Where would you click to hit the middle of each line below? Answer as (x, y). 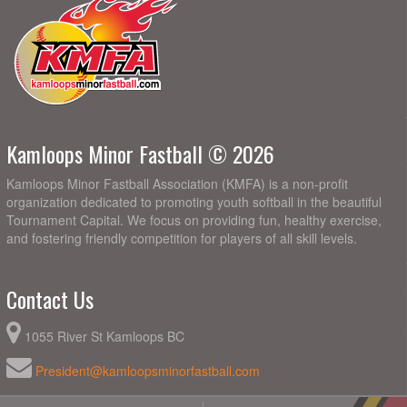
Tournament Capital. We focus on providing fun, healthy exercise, (194, 220)
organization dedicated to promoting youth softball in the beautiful (194, 202)
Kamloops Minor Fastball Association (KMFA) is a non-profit (177, 184)
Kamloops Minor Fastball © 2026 (140, 154)
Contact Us (50, 299)
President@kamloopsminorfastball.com (148, 371)
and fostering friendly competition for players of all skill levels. (182, 238)
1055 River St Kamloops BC (104, 337)
